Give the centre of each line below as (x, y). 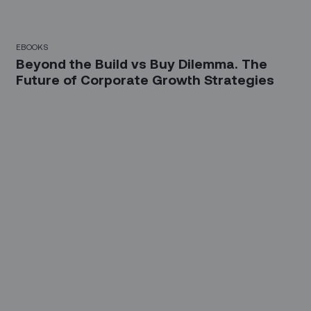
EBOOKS (32, 46)
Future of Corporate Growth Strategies (145, 79)
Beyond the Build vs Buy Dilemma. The (142, 63)
